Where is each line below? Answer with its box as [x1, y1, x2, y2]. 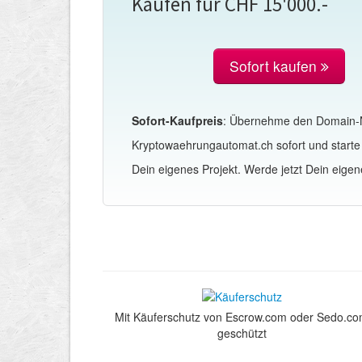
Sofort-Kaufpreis [132, 112, 223, 129]
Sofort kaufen [229, 56, 322, 77]
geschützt [217, 325, 267, 342]
